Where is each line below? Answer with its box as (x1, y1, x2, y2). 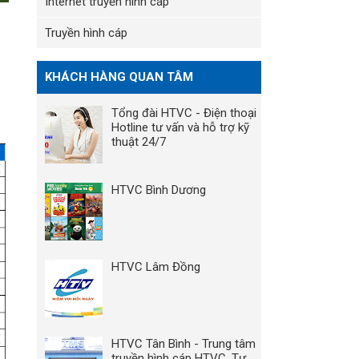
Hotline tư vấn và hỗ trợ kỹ (111, 119, 249, 135)
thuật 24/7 (111, 134, 166, 149)
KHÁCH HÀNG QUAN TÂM (45, 69, 193, 84)
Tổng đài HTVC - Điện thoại (111, 105, 256, 120)
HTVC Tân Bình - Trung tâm (111, 336, 256, 351)
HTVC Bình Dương (111, 182, 206, 197)
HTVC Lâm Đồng (111, 259, 200, 274)
